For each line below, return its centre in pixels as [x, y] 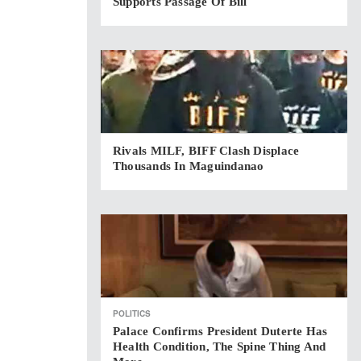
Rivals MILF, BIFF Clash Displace [206, 151]
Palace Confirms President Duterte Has [220, 331]
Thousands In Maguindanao [189, 166]
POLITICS [132, 313]
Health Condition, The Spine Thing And [220, 346]
